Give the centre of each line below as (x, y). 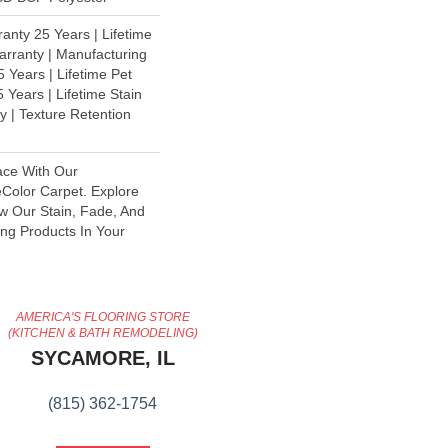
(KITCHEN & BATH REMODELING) (102, 333)
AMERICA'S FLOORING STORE (102, 317)
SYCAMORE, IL (102, 358)
